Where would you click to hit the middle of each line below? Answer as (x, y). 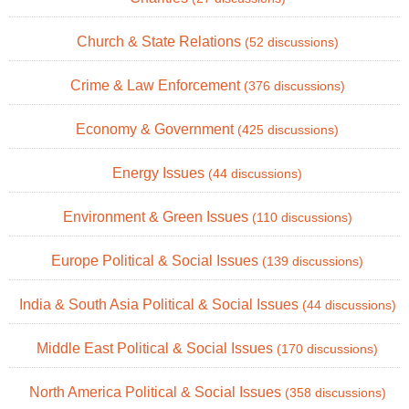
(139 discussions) (313, 261)
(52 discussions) (291, 42)
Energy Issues (160, 173)
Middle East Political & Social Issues (157, 348)
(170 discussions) (327, 349)
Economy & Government (157, 129)
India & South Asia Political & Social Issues (160, 304)
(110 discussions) (302, 217)
